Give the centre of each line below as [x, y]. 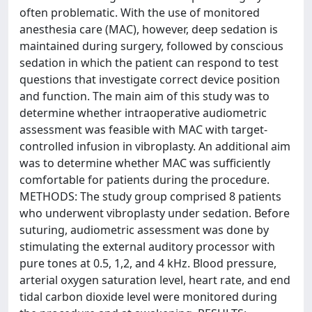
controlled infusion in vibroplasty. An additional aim [155, 146]
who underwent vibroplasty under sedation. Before [155, 213]
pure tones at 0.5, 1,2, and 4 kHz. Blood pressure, [148, 263]
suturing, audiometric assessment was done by [144, 230]
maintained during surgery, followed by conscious [151, 46]
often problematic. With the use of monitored [140, 13]
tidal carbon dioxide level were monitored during [148, 297]
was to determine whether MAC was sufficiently [145, 163]
